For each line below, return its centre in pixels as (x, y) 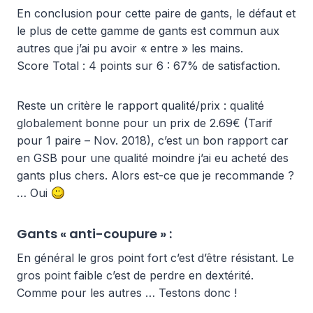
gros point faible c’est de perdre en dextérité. (135, 275)
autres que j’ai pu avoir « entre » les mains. (130, 48)
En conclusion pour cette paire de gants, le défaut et (156, 13)
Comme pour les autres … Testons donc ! (127, 292)
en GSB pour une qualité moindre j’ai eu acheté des (153, 158)
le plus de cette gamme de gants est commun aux (148, 30)
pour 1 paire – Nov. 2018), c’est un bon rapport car (153, 140)
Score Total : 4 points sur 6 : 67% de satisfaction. (148, 65)
